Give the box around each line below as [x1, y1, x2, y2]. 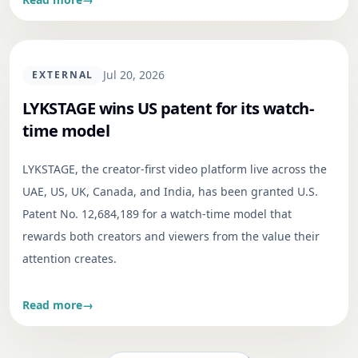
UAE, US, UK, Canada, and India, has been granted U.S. [22, 183, 318, 199]
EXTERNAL [32, 67, 94, 82]
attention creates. [22, 250, 117, 266]
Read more [22, 296, 82, 312]
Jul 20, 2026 [103, 66, 165, 82]
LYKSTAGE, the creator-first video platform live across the [22, 161, 327, 177]
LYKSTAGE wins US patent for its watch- [22, 97, 314, 119]
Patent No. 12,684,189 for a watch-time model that [22, 205, 292, 221]
